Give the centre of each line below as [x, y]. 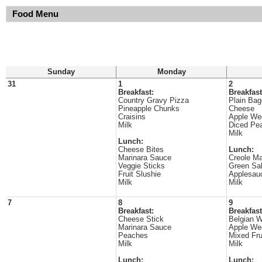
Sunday [61, 72]
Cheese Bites [141, 150]
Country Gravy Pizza [154, 101]
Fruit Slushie [139, 174]
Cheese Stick [141, 219]
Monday [171, 72]
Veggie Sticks [142, 166]
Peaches [133, 236]
